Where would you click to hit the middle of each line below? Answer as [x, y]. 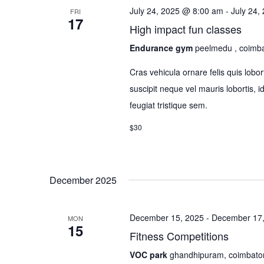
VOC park [149, 254]
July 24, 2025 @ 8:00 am [176, 10]
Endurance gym [162, 47]
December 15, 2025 [166, 217]
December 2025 [83, 180]
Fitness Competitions [179, 235]
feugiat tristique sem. [168, 105]
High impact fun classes [185, 29]
